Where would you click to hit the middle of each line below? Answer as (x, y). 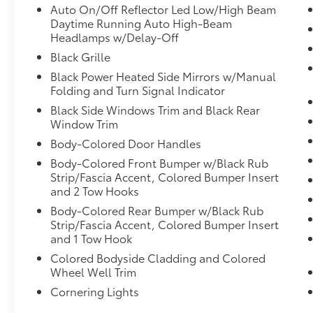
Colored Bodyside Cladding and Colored (158, 258)
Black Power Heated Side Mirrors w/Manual (163, 76)
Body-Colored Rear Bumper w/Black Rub (157, 210)
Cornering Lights (95, 291)
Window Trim (85, 124)
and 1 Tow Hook (92, 238)
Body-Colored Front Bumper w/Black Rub (160, 163)
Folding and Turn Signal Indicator (138, 90)
